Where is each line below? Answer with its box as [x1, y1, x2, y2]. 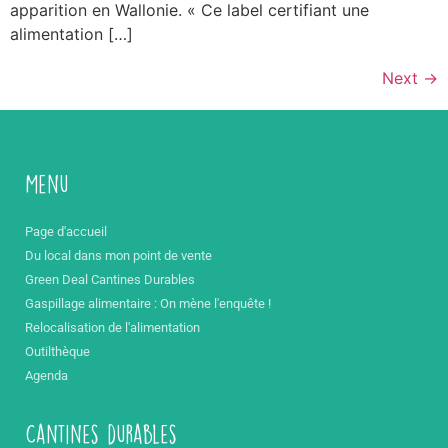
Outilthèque [25, 344, 90, 360]
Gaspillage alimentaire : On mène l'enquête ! [25, 296, 271, 312]
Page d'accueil [25, 224, 107, 240]
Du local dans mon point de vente [25, 248, 212, 264]
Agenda [25, 368, 68, 384]
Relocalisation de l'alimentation [25, 320, 200, 336]
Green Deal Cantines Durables [25, 272, 195, 288]
